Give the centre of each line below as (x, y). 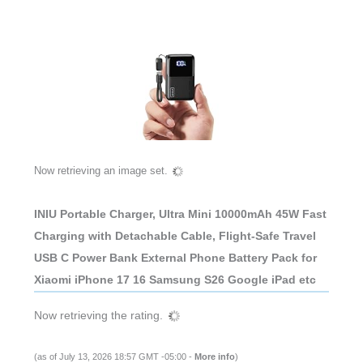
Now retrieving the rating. (98, 315)
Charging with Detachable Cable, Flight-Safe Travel (175, 236)
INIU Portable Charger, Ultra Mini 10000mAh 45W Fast (180, 214)
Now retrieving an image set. (100, 170)
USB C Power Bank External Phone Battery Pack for (175, 258)
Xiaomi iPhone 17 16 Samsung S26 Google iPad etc (175, 280)
